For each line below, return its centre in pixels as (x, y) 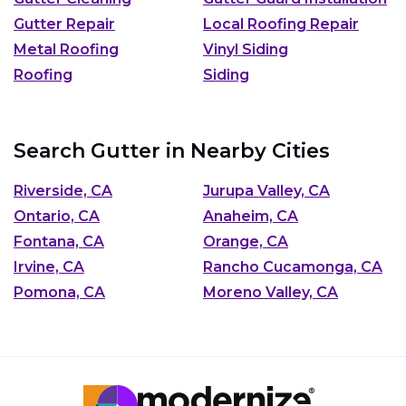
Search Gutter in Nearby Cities (172, 150)
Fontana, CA (59, 242)
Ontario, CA (57, 217)
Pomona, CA (59, 293)
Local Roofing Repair (281, 24)
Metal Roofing (66, 49)
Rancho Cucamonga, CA (293, 267)
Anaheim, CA (251, 217)
